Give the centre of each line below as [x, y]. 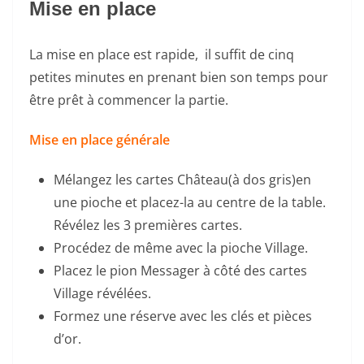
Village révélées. [102, 293]
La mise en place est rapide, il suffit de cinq [162, 54]
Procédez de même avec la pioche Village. [181, 247]
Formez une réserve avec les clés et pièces [183, 316]
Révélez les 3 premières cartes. [148, 225]
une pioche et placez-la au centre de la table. [190, 202]
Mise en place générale [100, 139]
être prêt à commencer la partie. [129, 100]
